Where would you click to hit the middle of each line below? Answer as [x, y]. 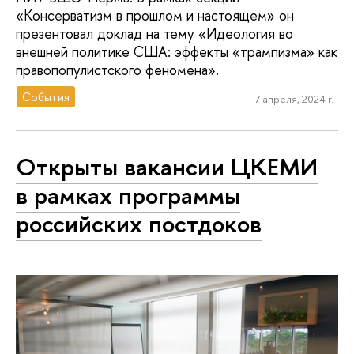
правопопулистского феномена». [117, 70]
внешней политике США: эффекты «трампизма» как [177, 52]
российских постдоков [139, 224]
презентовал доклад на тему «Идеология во [154, 34]
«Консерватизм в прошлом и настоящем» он [155, 16]
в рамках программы [128, 196]
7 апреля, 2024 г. [294, 99]
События [46, 96]
